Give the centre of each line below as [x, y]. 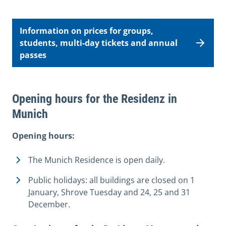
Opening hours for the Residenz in [95, 99]
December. [49, 205]
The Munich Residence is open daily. [97, 160]
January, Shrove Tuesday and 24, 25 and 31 [109, 192]
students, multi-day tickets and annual [99, 43]
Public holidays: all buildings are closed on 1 [111, 180]
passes [33, 55]
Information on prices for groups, [87, 31]
